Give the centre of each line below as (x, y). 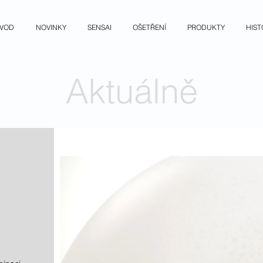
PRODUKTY (206, 27)
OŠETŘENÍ (149, 27)
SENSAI (100, 27)
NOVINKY (51, 27)
